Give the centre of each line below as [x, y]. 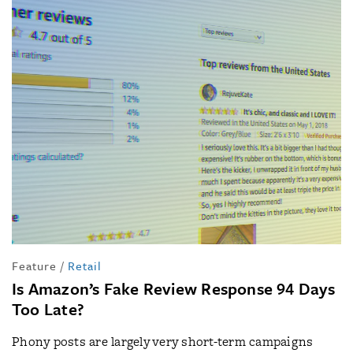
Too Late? [48, 309]
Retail [85, 266]
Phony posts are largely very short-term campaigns [163, 342]
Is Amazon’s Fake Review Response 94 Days [173, 288]
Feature [34, 266]
